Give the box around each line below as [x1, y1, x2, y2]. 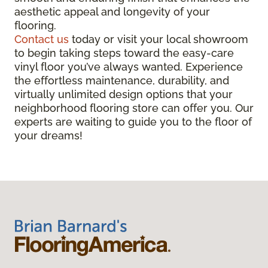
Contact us [14, 32, 69, 45]
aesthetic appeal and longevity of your [14, 5, 210, 18]
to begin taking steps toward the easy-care [14, 46, 234, 59]
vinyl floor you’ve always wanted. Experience [14, 60, 243, 73]
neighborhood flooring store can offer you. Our [14, 101, 254, 114]
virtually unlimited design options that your [14, 87, 233, 100]
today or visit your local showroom [69, 32, 248, 45]
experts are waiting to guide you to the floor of [14, 115, 252, 128]
